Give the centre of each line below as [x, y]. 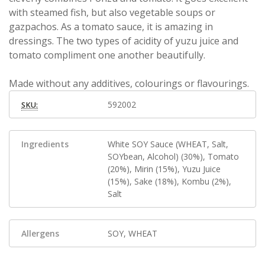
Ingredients [45, 144]
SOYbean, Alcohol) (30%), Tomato [174, 157]
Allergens [40, 234]
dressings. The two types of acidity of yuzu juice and [124, 41]
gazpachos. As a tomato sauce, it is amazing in [111, 27]
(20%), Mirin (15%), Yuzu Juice [164, 169]
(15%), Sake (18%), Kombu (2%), [170, 182]
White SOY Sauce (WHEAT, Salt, [168, 144]
